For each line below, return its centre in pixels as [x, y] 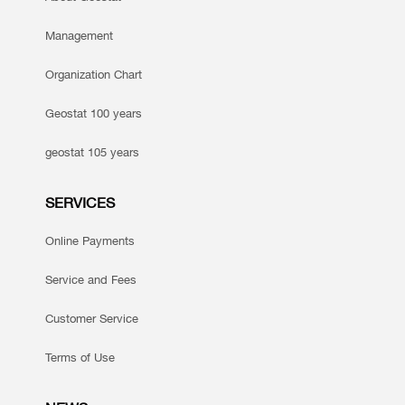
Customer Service [92, 319]
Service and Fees [91, 280]
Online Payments [90, 241]
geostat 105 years [92, 152]
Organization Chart [94, 75]
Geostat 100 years [94, 113]
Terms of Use [80, 358]
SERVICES [80, 203]
